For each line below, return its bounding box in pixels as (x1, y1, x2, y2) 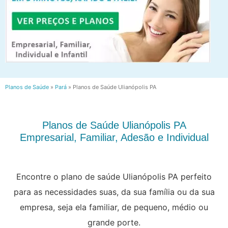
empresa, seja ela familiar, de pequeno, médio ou (20, 202, 208, 212)
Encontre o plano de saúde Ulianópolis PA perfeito (16, 171, 212, 182)
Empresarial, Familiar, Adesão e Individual (19, 131, 209, 143)
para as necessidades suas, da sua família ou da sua (13, 186, 215, 197)
